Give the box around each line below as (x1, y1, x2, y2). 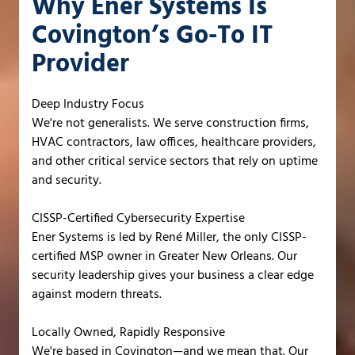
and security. (32, 170, 101, 191)
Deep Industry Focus (32, 94, 144, 115)
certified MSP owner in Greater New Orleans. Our (32, 246, 297, 267)
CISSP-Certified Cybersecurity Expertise (32, 208, 245, 229)
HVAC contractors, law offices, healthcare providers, (32, 132, 316, 153)
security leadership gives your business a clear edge (32, 265, 314, 286)
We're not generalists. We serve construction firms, (32, 113, 309, 134)
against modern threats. (32, 284, 162, 305)
